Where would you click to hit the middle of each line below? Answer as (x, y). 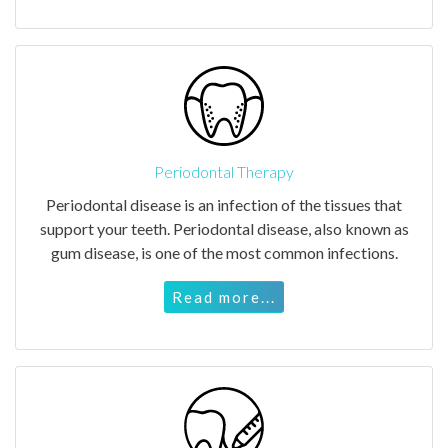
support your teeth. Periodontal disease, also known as (224, 228)
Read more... (224, 296)
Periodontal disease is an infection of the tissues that (224, 204)
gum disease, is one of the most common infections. (224, 252)
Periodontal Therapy (224, 171)
